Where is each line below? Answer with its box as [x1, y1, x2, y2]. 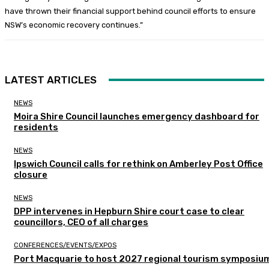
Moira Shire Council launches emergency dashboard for [14, 110, 259, 122]
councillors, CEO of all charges [14, 216, 148, 228]
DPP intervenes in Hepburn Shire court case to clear [14, 205, 244, 217]
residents [14, 121, 58, 133]
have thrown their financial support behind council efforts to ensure [5, 6, 256, 16]
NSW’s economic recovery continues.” [5, 20, 143, 29]
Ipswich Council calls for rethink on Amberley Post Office [14, 158, 263, 169]
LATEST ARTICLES [5, 73, 97, 86]
